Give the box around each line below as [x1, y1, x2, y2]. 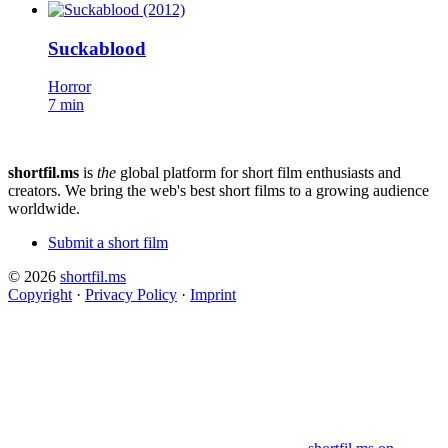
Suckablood [48, 37, 146, 59]
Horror [48, 78, 91, 96]
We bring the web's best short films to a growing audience [65, 182, 429, 200]
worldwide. [8, 200, 80, 218]
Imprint [190, 286, 236, 304]
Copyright [8, 286, 72, 304]
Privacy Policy [85, 286, 177, 304]
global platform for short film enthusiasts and [116, 164, 401, 182]
